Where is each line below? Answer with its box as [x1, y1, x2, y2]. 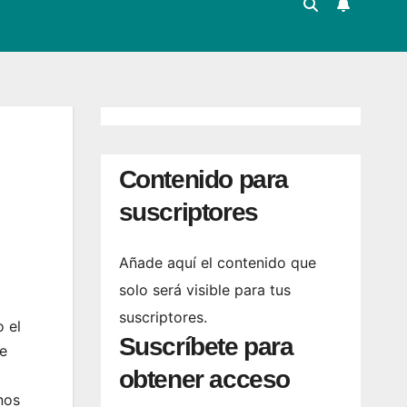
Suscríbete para [118, 333, 293, 362]
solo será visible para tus [118, 281, 291, 300]
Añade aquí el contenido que [118, 253, 316, 273]
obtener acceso [118, 365, 290, 394]
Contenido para [118, 165, 288, 194]
